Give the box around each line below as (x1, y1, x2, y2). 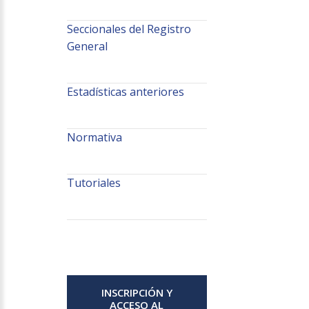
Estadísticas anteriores (66, 84, 184, 100)
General (66, 39, 108, 54)
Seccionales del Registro (66, 21, 191, 37)
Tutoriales (66, 175, 121, 191)
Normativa (66, 130, 122, 146)
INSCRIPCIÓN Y (101, 286, 172, 300)
